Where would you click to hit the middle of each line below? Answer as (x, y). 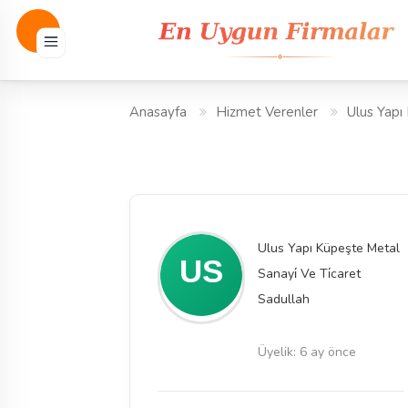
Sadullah (284, 299)
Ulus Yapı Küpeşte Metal (329, 248)
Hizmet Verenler (267, 112)
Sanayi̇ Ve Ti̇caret (309, 274)
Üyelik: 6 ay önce (307, 352)
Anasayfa (158, 112)
